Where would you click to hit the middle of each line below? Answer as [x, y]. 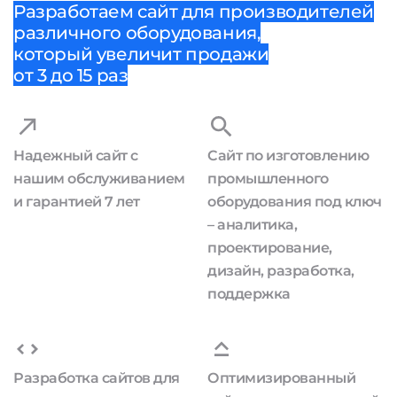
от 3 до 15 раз [71, 75]
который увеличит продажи [141, 54]
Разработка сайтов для [97, 378]
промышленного [268, 179]
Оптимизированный [282, 378]
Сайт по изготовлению [288, 156]
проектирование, [270, 248]
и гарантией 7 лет [77, 202]
